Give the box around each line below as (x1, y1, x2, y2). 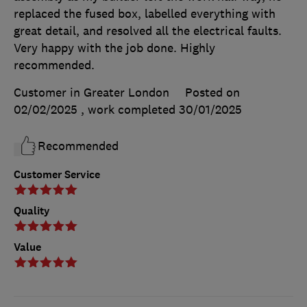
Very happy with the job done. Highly (14, 40, 215, 56)
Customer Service (14, 167, 100, 182)
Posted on (185, 84, 240, 100)
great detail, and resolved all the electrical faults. (14, 23, 282, 38)
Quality (14, 203, 50, 218)
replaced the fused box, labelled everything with (14, 5, 275, 21)
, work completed (81, 101, 179, 117)
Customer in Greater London (14, 84, 169, 100)
